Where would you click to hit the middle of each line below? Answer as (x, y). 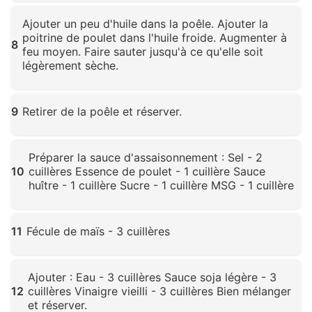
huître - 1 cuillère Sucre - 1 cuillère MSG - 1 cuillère (161, 186)
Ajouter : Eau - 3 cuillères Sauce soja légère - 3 (152, 278)
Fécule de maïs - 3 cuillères (98, 232)
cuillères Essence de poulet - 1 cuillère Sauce (147, 172)
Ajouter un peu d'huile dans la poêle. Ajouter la (145, 24)
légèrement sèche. (70, 66)
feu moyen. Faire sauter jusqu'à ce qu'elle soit (143, 52)
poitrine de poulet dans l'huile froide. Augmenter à (155, 38)
